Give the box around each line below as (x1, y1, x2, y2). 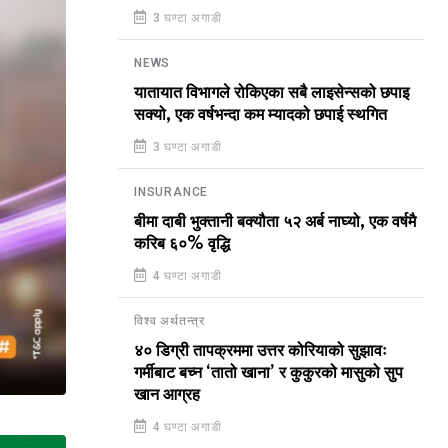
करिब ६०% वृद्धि (134, 235, 230, 253)
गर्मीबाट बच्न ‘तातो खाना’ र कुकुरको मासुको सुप (134, 364, 403, 382)
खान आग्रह (134, 386, 200, 404)
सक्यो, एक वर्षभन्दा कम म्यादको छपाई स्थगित (134, 106, 387, 124)
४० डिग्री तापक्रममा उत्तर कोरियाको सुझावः (134, 342, 387, 360)
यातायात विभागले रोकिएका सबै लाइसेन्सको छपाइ (134, 84, 409, 102)
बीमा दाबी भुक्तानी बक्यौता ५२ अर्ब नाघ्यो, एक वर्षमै (134, 213, 416, 231)
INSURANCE (134, 185, 209, 199)
